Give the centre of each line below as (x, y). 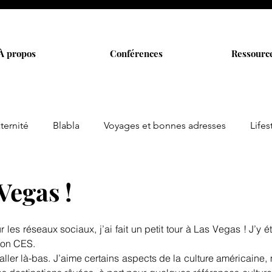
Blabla (66, 125)
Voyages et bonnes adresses (165, 125)
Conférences (136, 53)
